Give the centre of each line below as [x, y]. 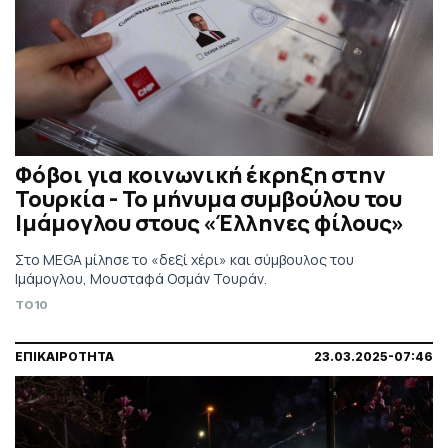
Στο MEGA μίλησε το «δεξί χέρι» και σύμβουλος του [184, 260]
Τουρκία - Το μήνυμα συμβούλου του [208, 199]
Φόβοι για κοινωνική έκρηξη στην [200, 175]
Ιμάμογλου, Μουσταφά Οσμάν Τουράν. [141, 279]
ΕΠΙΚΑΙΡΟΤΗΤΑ [64, 357]
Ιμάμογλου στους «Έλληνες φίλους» [209, 223]
